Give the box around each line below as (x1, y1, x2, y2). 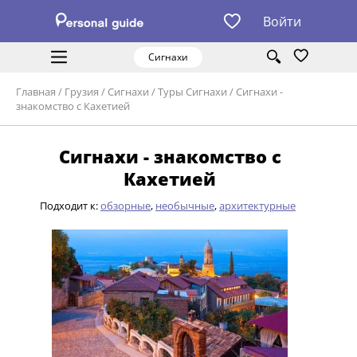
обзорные (100, 198, 151, 214)
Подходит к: (40, 198, 100, 214)
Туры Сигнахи (158, 84, 227, 100)
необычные (155, 198, 214, 214)
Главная (16, 84, 56, 100)
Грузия (65, 84, 99, 100)
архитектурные (219, 198, 296, 214)
